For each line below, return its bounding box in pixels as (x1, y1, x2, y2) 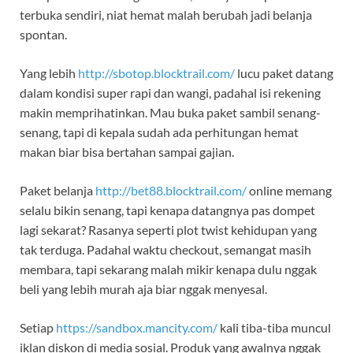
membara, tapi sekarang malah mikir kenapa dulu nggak (20, 262, 317, 277)
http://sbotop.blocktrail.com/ (78, 65, 235, 81)
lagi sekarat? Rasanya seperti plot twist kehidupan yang (20, 222, 317, 238)
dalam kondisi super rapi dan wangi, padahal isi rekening (20, 85, 321, 101)
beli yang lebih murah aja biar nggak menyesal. (20, 281, 267, 297)
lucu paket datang (235, 65, 333, 81)
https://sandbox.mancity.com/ (56, 320, 217, 336)
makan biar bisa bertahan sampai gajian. (20, 144, 234, 160)
